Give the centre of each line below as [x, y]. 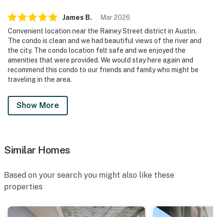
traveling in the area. [40, 79]
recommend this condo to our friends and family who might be [103, 70]
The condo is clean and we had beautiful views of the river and [105, 40]
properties [23, 186]
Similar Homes [37, 150]
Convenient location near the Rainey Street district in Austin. [102, 31]
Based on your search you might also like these [89, 175]
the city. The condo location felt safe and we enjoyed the [97, 50]
